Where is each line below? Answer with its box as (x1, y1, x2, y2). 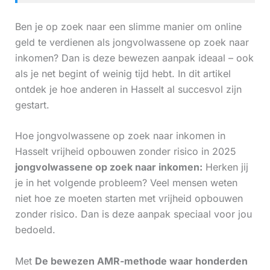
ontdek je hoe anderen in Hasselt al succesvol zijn (14, 83, 242, 95)
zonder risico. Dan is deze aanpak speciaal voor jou (14, 208, 252, 221)
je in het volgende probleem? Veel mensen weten (14, 177, 237, 189)
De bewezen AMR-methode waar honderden (34, 255, 248, 268)
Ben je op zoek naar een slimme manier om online (14, 20, 242, 33)
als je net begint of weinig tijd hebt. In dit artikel (14, 67, 231, 80)
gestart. (14, 98, 49, 111)
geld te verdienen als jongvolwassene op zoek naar (14, 36, 249, 48)
